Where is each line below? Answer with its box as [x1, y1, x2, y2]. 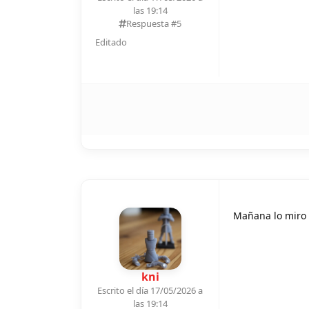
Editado [95, 35, 127, 48]
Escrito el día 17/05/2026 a [97, 283, 203, 297]
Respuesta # [126, 17, 177, 30]
